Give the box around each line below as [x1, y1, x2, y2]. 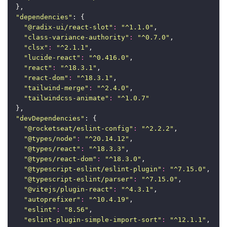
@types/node [28, 134, 73, 142]
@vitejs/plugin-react [28, 185, 109, 193]
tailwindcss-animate [28, 94, 105, 102]
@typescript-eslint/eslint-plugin [28, 165, 158, 173]
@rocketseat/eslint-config [28, 124, 130, 132]
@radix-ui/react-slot [28, 23, 109, 31]
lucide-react [28, 53, 77, 61]
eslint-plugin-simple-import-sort [28, 215, 158, 223]
